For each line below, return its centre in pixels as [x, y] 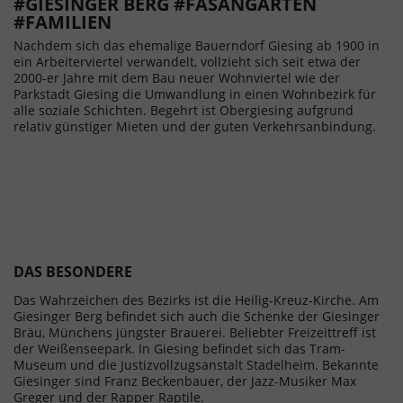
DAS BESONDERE [73, 272]
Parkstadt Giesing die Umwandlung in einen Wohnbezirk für [195, 94]
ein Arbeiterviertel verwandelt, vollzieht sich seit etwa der [187, 62]
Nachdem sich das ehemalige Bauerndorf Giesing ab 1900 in [197, 45]
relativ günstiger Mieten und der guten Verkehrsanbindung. [198, 126]
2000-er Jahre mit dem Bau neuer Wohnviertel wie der [177, 78]
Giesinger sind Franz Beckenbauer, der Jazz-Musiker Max [185, 381]
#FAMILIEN [63, 22]
